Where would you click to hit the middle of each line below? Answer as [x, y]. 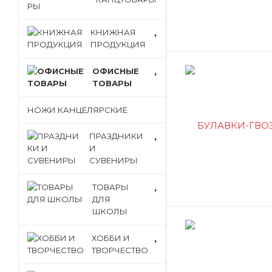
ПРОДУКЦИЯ [118, 44]
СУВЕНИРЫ [114, 160]
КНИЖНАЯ [113, 32]
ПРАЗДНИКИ [116, 136]
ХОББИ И [111, 238]
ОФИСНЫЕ [116, 71]
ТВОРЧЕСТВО [120, 250]
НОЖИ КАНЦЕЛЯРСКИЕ [77, 110]
